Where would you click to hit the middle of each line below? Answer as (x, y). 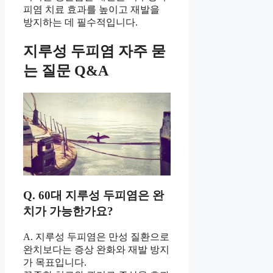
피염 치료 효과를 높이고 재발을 (91, 10)
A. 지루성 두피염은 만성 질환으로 (96, 237)
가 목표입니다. (55, 263)
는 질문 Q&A (66, 70)
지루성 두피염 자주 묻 (94, 51)
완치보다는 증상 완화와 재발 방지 (96, 250)
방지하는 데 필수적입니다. (80, 23)
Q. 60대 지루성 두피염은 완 (94, 196)
